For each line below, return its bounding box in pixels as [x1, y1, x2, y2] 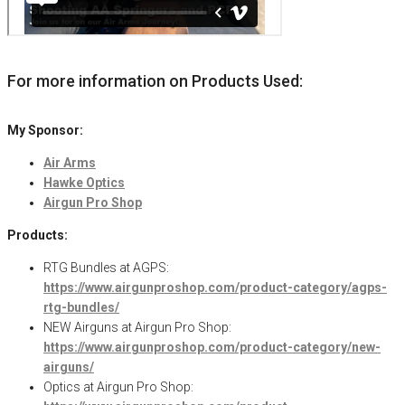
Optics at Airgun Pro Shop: [43, 379, 193, 394]
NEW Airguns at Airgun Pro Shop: [43, 319, 231, 334]
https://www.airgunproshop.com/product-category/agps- [43, 279, 387, 295]
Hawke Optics [43, 174, 125, 190]
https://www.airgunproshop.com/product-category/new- [43, 339, 381, 354]
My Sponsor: [7, 122, 86, 137]
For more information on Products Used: [7, 71, 303, 90]
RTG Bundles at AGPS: [43, 259, 169, 275]
